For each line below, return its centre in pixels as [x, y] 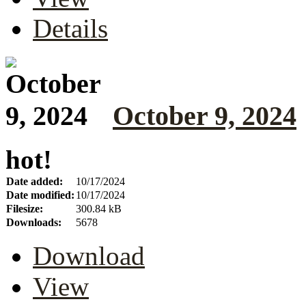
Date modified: [40, 195]
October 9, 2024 [205, 115]
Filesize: [25, 209]
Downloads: [34, 223]
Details [70, 28]
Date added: [34, 182]
